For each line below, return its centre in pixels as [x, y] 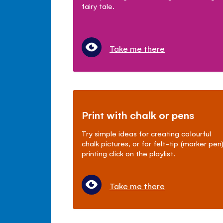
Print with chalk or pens [138, 114]
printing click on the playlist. [129, 153]
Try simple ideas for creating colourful [146, 133]
